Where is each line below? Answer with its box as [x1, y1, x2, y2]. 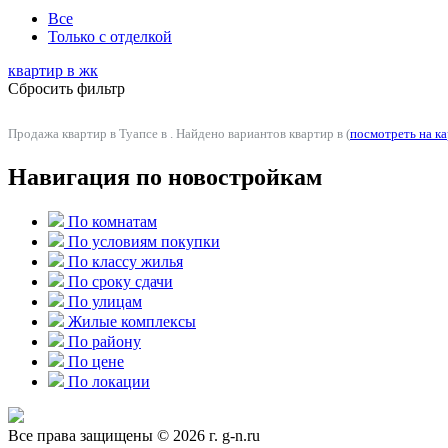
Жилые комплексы [68, 313, 196, 331]
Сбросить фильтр [8, 80, 125, 98]
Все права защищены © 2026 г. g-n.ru [8, 427, 260, 445]
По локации [68, 373, 150, 391]
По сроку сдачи [68, 273, 173, 291]
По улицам [68, 293, 142, 311]
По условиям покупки [68, 233, 220, 251]
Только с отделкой [48, 28, 172, 46]
